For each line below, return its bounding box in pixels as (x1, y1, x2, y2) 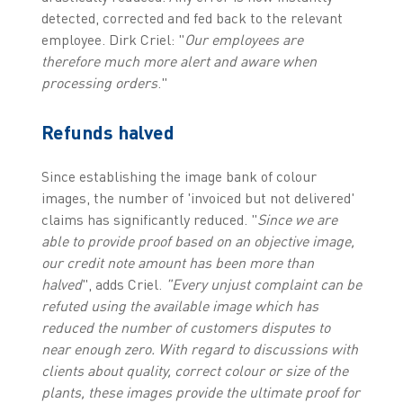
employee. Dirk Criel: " (40, 31, 184, 49)
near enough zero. (40, 340, 155, 359)
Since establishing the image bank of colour (40, 167, 317, 186)
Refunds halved (40, 121, 175, 144)
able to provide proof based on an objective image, (40, 232, 354, 251)
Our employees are (184, 31, 303, 49)
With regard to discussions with (154, 340, 358, 359)
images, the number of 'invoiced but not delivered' (40, 189, 354, 208)
